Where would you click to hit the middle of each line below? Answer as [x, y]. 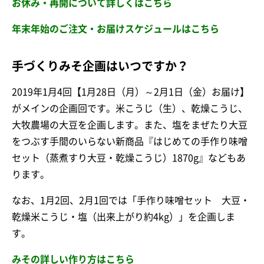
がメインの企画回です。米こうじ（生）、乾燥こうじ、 [130, 109]
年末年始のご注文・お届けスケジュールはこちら [115, 29]
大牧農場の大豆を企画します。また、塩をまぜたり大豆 [130, 125]
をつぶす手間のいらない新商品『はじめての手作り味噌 [130, 142]
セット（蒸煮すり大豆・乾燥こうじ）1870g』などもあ [129, 158]
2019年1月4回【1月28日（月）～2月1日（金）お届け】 [131, 92]
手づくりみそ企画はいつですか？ [100, 66]
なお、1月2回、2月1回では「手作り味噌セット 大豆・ [131, 201]
